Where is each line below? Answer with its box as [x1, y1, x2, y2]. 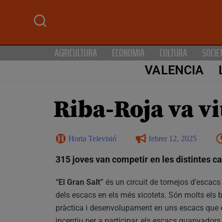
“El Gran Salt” [55, 177, 104, 187]
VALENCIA [145, 63, 204, 78]
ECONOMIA [112, 44, 145, 61]
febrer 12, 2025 [149, 134, 197, 143]
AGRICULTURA [55, 44, 97, 61]
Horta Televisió [68, 134, 116, 143]
